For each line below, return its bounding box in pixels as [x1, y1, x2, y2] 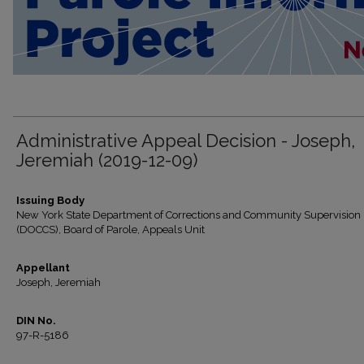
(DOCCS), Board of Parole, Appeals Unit [16, 223, 205, 236]
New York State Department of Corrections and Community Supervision [16, 209, 361, 221]
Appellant [16, 262, 70, 274]
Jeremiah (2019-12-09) [16, 149, 197, 171]
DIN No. [16, 314, 56, 327]
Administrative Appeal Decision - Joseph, [16, 130, 355, 151]
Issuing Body [16, 194, 84, 206]
